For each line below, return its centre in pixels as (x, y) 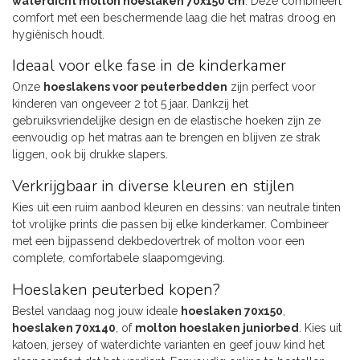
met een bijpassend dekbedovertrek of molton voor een (158, 241)
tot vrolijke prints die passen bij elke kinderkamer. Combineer (170, 225)
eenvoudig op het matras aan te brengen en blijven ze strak (166, 138)
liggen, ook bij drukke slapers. (90, 155)
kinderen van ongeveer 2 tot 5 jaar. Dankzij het (130, 104)
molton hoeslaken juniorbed (217, 327)
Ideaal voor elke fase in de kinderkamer (149, 66)
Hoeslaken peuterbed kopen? (116, 289)
